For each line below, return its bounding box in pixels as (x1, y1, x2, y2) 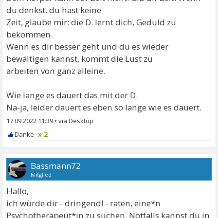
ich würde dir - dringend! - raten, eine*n (6, 197, 161, 209)
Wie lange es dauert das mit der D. (6, 89, 138, 101)
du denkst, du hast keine (6, 4, 102, 16)
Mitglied (31, 170, 52, 178)
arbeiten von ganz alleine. (6, 65, 106, 76)
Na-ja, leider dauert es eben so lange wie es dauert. (6, 101, 202, 113)
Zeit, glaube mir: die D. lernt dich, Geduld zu (6, 16, 177, 28)
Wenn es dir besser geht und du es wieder (6, 40, 169, 52)
